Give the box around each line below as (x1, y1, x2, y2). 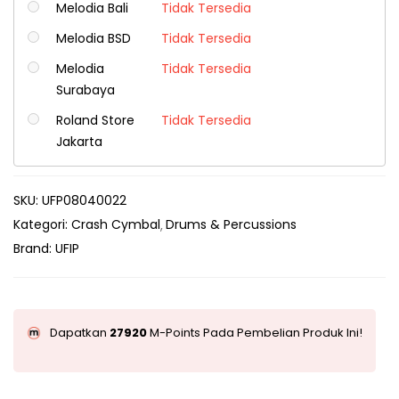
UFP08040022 (42, 191, 126, 209)
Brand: (13, 240, 55, 257)
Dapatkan (50, 324, 110, 341)
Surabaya (55, 81, 115, 99)
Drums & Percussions (166, 216, 297, 233)
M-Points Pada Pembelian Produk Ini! (147, 324, 362, 341)
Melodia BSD (55, 29, 131, 47)
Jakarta (55, 133, 102, 151)
